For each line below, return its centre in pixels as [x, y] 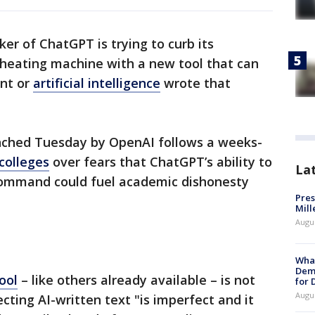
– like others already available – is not [136, 280]
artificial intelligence [97, 83]
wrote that [195, 83]
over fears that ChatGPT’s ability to [161, 162]
